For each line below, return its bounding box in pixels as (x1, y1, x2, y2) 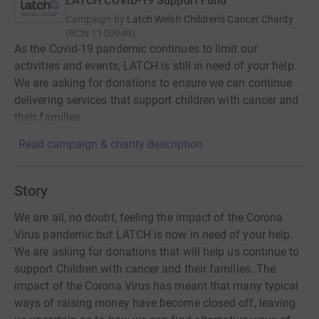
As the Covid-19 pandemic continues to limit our (14, 42, 257, 56)
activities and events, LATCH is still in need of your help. (14, 59, 297, 73)
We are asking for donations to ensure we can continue (14, 76, 293, 90)
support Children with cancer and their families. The (14, 262, 276, 276)
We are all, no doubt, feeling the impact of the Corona (14, 211, 283, 224)
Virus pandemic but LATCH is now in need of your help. (14, 228, 293, 241)
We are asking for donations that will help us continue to (14, 245, 300, 258)
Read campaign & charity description (19, 137, 203, 151)
